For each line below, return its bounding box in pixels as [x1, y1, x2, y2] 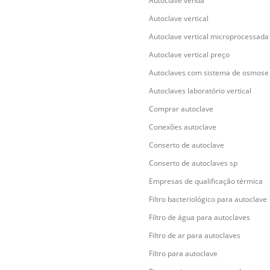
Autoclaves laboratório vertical [149, 86, 251, 96]
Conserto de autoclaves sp [149, 158, 237, 168]
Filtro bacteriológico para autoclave [149, 194, 267, 204]
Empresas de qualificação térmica [149, 176, 263, 186]
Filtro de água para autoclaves [149, 212, 250, 222]
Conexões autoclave [149, 122, 216, 132]
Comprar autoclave [149, 104, 213, 114]
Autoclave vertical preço [149, 49, 230, 60]
